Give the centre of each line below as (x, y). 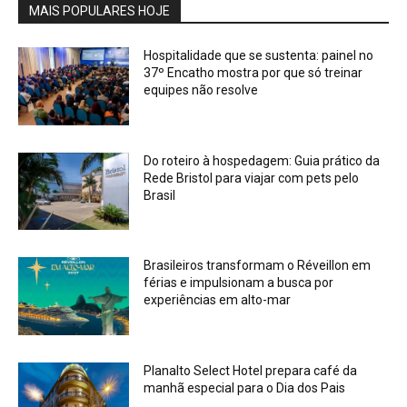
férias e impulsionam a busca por (239, 283)
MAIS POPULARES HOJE (99, 10)
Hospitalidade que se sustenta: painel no (259, 55)
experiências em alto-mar (218, 300)
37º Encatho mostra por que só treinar (253, 72)
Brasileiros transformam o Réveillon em (258, 266)
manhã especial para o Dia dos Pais (245, 387)
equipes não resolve (201, 89)
